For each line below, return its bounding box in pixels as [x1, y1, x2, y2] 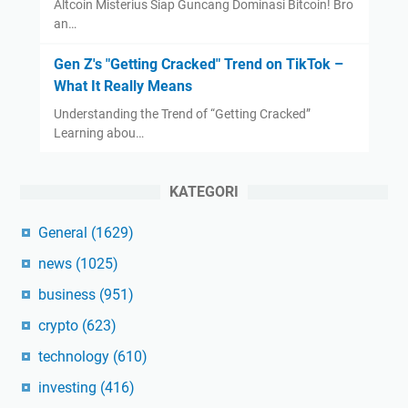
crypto [38, 317, 82, 335]
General [38, 224, 91, 242]
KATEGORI [169, 183, 239, 201]
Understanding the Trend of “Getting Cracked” [53, 107, 311, 122]
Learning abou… [53, 126, 144, 141]
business [38, 286, 99, 304]
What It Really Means [53, 77, 192, 96]
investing [38, 379, 100, 397]
